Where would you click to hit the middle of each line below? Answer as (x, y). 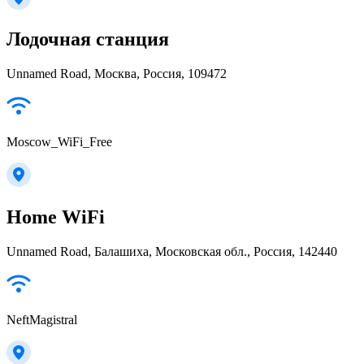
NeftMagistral (42, 320)
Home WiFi (56, 217)
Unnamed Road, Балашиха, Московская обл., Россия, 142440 (172, 252)
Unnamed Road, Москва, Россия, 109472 (117, 74)
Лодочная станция (88, 39)
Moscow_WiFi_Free (59, 142)
